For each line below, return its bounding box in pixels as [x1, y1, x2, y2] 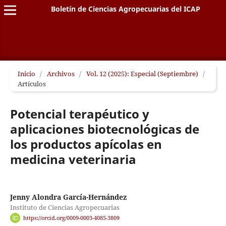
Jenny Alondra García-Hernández [10, 192, 127, 202]
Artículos [17, 79, 46, 88]
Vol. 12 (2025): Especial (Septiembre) [86, 69, 198, 78]
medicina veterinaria [10, 150, 136, 167]
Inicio [17, 69, 35, 78]
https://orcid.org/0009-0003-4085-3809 [23, 214, 120, 222]
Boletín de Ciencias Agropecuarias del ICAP [50, 4, 200, 14]
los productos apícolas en [10, 135, 162, 152]
